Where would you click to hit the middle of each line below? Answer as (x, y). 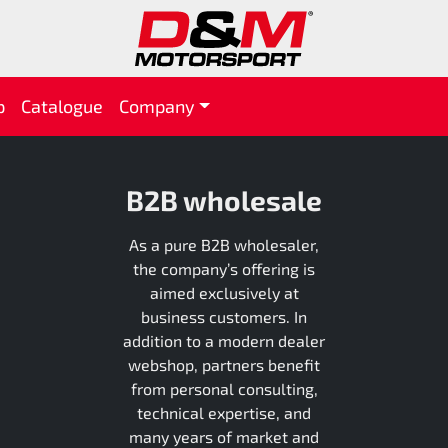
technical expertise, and (224, 412)
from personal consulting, (224, 388)
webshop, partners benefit (224, 364)
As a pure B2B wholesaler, (224, 244)
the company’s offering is (224, 268)
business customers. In (224, 316)
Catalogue (61, 105)
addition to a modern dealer (224, 340)
